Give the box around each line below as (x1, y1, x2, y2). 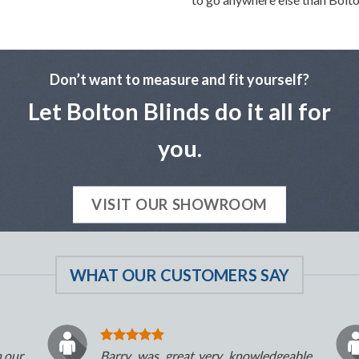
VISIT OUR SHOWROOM (91, 196, 268, 214)
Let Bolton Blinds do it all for (28, 98, 331, 126)
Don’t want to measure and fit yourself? (50, 71, 309, 89)
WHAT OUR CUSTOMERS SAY (70, 265, 289, 285)
